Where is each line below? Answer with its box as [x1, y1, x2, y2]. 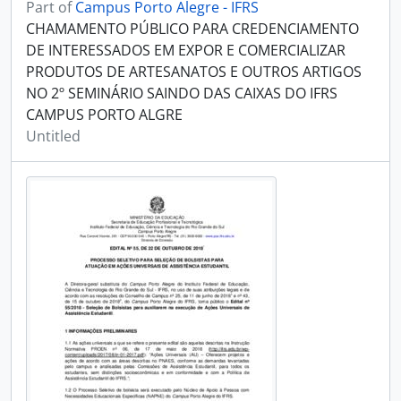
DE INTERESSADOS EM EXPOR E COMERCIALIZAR [26, 40, 346, 60]
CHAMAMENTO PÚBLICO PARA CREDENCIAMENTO [26, 19, 359, 38]
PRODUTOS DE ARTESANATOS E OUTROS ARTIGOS [26, 62, 362, 81]
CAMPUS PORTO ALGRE [26, 105, 183, 124]
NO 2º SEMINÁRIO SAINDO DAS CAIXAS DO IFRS [26, 83, 337, 103]
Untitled [26, 126, 81, 146]
